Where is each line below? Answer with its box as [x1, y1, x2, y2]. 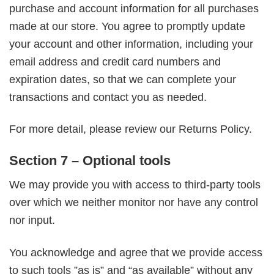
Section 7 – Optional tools [9, 153, 171, 169]
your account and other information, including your [9, 37, 253, 50]
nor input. [9, 214, 55, 227]
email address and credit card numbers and [9, 55, 221, 68]
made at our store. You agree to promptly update [9, 20, 245, 32]
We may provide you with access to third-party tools [9, 179, 261, 191]
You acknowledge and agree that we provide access [9, 246, 262, 259]
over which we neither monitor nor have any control [9, 196, 258, 209]
